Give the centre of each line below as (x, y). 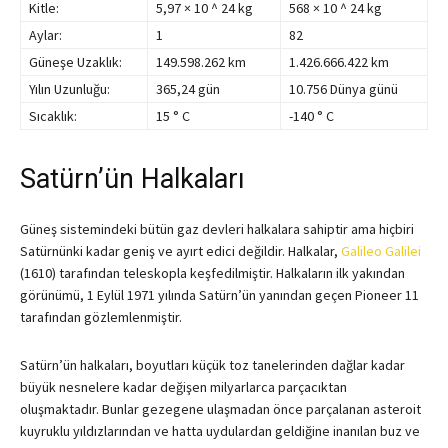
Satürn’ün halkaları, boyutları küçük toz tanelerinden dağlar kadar (212, 365)
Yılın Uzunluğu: (69, 89)
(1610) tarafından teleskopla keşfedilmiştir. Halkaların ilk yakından (212, 273)
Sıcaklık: (53, 116)
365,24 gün (188, 89)
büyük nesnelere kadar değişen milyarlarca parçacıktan (183, 387)
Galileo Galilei (381, 251)
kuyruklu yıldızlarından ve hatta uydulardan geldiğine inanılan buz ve (220, 431)
